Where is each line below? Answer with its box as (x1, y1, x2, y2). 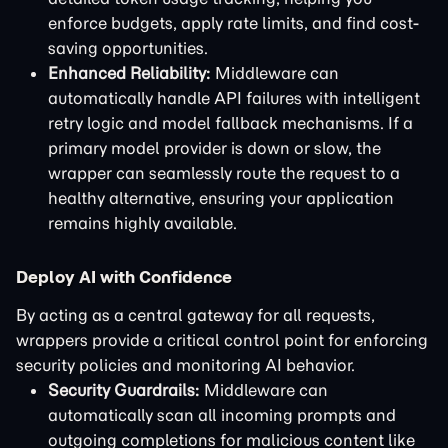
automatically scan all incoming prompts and (48, 405, 396, 425)
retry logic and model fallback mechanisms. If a (48, 113, 413, 133)
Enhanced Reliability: (48, 63, 211, 83)
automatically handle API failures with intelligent (48, 88, 420, 108)
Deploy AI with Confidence (16, 267, 232, 287)
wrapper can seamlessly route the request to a (48, 163, 400, 183)
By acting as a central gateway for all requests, (16, 305, 375, 325)
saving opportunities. (48, 38, 208, 58)
